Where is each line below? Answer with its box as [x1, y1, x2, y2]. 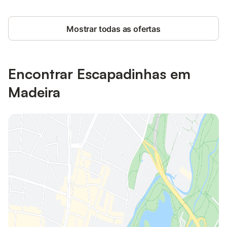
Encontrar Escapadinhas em [8, 64, 191, 83]
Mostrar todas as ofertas [66, 23, 161, 34]
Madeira [8, 83, 60, 101]
